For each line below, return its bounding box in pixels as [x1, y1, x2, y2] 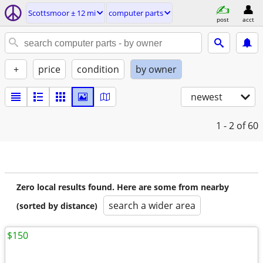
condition [77, 63, 119, 76]
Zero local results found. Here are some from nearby [16, 181, 229, 193]
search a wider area [109, 199, 195, 212]
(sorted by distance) [16, 200, 97, 211]
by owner [136, 63, 177, 76]
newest [191, 90, 222, 103]
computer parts [109, 8, 163, 18]
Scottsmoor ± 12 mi [28, 8, 96, 18]
